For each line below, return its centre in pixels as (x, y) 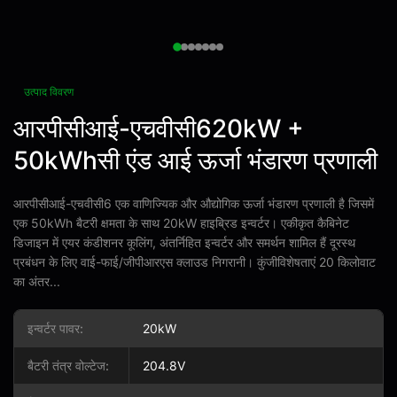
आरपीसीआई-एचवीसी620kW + (159, 128)
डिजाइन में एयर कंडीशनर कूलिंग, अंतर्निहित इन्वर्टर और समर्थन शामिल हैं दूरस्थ (184, 242)
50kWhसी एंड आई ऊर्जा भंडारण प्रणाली (195, 160)
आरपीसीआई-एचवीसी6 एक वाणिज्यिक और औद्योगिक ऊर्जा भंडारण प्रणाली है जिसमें (194, 203)
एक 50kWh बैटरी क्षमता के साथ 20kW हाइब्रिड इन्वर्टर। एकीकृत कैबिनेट (181, 223)
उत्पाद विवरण (49, 92)
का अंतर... (37, 281)
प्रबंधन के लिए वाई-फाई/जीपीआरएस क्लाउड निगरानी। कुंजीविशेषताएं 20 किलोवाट (195, 262)
